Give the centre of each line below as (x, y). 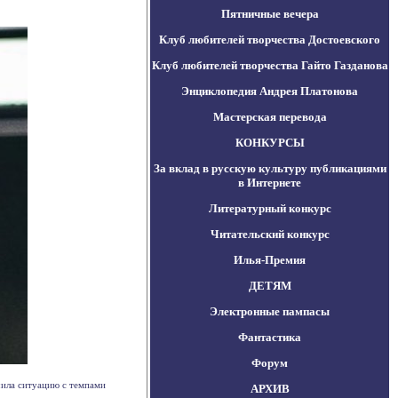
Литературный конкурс (270, 208)
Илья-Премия (270, 260)
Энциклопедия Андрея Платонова (270, 91)
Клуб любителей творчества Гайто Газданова (270, 65)
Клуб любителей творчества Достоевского (270, 40)
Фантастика (270, 337)
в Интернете (270, 183)
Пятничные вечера (270, 14)
